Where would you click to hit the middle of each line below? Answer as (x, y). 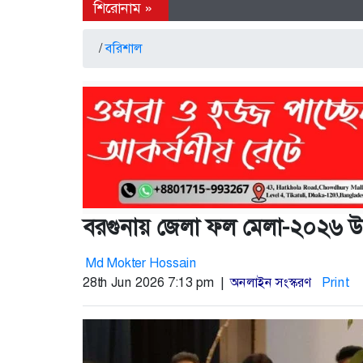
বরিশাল (124, 49)
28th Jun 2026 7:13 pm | (156, 283)
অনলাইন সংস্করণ (270, 283)
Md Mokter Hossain (141, 263)
